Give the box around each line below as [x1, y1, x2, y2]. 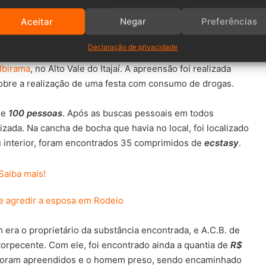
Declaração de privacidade [88, 42, 178, 52]
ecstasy [204, 137, 239, 149]
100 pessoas [6, 107, 62, 119]
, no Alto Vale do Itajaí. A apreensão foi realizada [30, 63, 231, 75]
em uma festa [190, 48, 249, 60]
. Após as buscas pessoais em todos [62, 107, 214, 119]
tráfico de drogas [116, 48, 190, 60]
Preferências [201, 15, 257, 27]
